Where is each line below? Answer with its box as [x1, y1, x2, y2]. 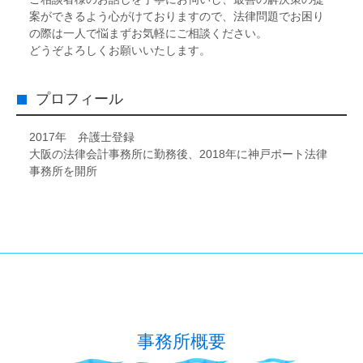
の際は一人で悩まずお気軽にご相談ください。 [29, 27, 267, 40]
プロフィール [36, 91, 123, 107]
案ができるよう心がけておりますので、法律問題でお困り [29, 10, 324, 23]
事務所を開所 [29, 164, 97, 177]
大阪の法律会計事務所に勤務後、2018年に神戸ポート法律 [29, 147, 327, 160]
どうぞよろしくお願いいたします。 [29, 44, 211, 57]
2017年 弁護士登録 [29, 130, 135, 143]
